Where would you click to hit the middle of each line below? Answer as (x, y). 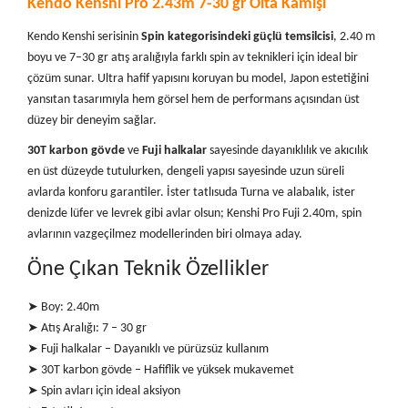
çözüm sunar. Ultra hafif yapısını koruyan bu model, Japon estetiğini (198, 78)
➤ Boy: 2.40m (63, 307)
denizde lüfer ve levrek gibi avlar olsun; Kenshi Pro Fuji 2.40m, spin (194, 213)
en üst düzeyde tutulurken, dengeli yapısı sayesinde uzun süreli (186, 171)
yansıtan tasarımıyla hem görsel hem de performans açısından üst (194, 99)
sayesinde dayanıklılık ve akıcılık (289, 150)
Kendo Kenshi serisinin (83, 36)
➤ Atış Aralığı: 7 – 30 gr (87, 328)
